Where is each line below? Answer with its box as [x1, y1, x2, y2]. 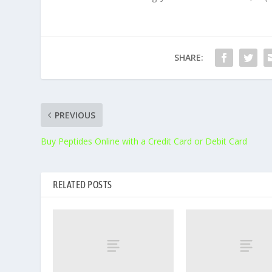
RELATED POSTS [53, 179, 112, 191]
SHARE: [174, 52, 203, 64]
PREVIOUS [55, 109, 96, 121]
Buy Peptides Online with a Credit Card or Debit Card [41, 135, 248, 148]
